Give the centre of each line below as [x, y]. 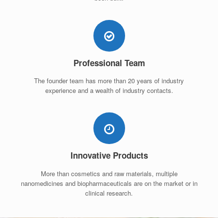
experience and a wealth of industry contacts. [109, 91]
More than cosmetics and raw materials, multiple [109, 173]
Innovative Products [109, 155]
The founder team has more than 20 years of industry [109, 81]
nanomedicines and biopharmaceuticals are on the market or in [109, 183]
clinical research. [109, 193]
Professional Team [109, 63]
